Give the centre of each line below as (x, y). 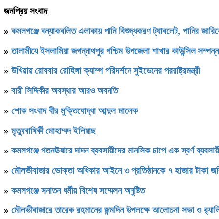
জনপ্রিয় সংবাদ (26, 11)
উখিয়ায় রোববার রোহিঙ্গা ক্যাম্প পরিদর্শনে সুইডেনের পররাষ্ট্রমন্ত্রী (106, 71)
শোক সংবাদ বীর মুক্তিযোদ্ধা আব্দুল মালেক (75, 110)
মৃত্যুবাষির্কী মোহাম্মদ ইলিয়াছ (54, 131)
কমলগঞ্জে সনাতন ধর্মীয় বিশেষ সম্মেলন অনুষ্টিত (78, 190)
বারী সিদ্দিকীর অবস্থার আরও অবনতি (65, 91)
